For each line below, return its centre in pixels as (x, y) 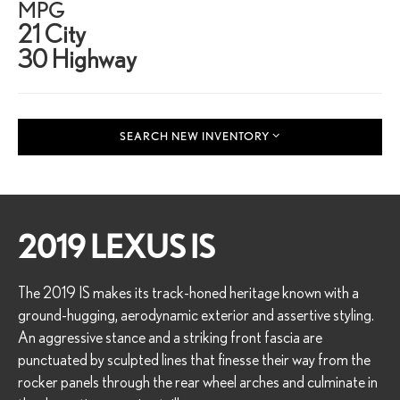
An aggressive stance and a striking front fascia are (171, 337)
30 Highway (77, 58)
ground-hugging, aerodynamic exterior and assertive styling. (196, 314)
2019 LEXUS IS (117, 247)
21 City (52, 33)
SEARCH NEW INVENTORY (195, 137)
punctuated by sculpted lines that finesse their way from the (195, 359)
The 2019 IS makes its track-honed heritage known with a (189, 292)
